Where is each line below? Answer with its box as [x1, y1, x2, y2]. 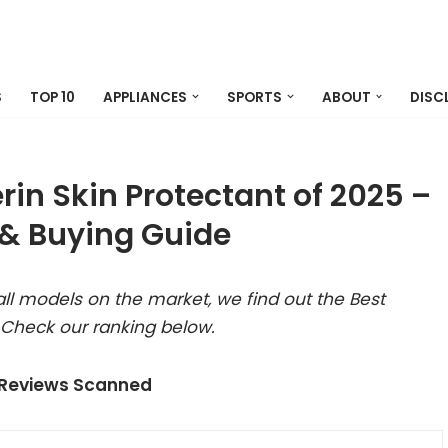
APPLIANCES [103, 87, 187, 107]
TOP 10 [30, 87, 75, 107]
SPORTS [226, 87, 282, 107]
